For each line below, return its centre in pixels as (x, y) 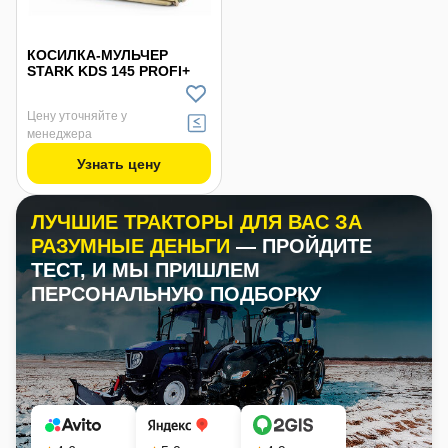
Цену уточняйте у (77, 116)
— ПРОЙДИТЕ (304, 246)
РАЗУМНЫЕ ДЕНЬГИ (133, 246)
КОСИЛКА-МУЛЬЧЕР (97, 55)
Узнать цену (118, 164)
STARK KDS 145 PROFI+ (108, 71)
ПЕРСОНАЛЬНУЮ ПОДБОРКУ (176, 294)
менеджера (59, 134)
